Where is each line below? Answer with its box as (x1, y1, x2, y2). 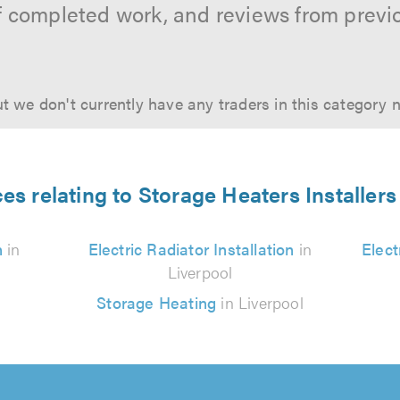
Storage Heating (96, 291, 217, 313)
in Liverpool (216, 291, 304, 313)
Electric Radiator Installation (87, 237, 295, 260)
